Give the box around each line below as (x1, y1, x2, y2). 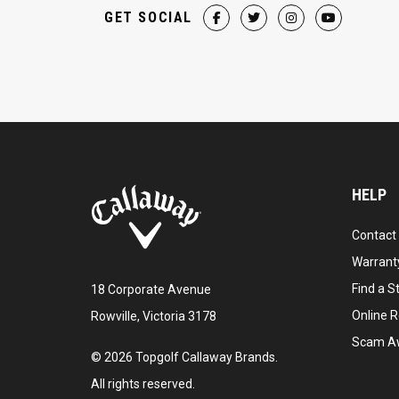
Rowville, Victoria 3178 (91, 308, 216, 323)
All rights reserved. (91, 376, 195, 391)
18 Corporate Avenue (91, 281, 211, 297)
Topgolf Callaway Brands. (133, 349, 278, 364)
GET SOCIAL (104, 9, 192, 26)
